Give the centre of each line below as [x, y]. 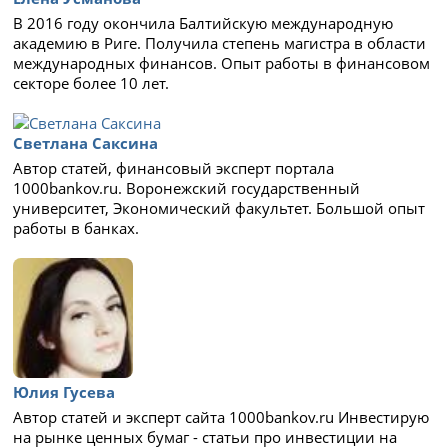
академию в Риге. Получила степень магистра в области [220, 43]
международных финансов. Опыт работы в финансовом [222, 63]
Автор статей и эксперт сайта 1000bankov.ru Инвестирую [221, 417]
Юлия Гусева [64, 392]
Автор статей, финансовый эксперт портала [174, 168]
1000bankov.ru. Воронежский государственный [187, 188]
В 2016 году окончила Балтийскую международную [203, 23]
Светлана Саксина [86, 143]
